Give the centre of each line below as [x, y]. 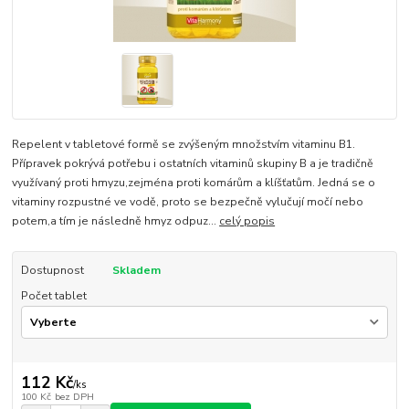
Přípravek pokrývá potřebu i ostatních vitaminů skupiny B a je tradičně [193, 164]
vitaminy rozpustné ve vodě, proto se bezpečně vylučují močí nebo [188, 202]
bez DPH [74, 397]
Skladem [136, 271]
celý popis [247, 221]
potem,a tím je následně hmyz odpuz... [116, 221]
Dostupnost [52, 271]
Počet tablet [53, 296]
